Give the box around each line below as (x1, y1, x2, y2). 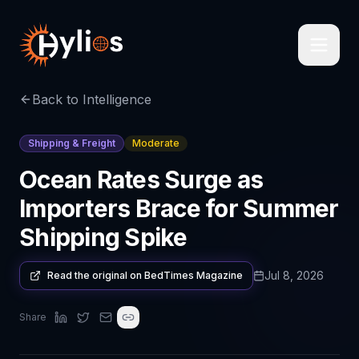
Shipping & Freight (28, 137, 115, 149)
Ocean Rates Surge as (19, 165, 263, 194)
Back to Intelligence (32, 91, 151, 107)
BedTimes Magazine (144, 269, 243, 281)
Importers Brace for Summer (19, 194, 339, 223)
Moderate (132, 137, 179, 149)
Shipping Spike (19, 223, 188, 252)
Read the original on (47, 269, 144, 281)
